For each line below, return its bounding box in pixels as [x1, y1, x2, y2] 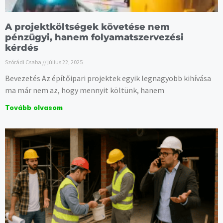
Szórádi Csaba [5, 58, 42, 66]
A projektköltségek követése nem [5, 21, 170, 33]
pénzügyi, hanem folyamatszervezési [5, 32, 184, 43]
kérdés [5, 42, 38, 54]
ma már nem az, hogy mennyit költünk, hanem [5, 85, 164, 96]
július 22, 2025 [46, 58, 83, 66]
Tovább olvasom [5, 105, 63, 112]
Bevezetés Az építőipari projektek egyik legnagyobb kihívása [5, 73, 211, 84]
